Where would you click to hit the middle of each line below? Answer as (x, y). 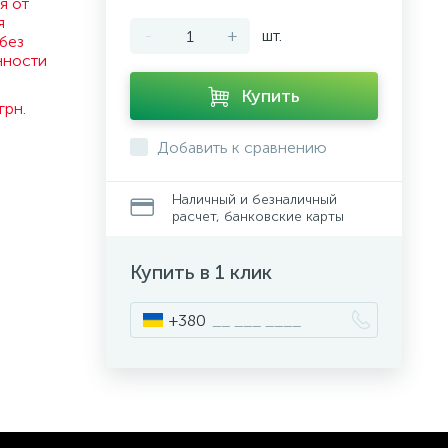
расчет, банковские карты (258, 216)
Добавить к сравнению (242, 147)
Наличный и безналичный (254, 199)
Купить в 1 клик (201, 272)
